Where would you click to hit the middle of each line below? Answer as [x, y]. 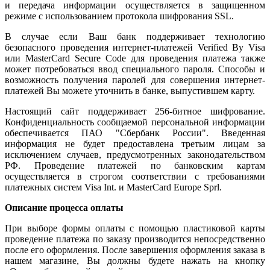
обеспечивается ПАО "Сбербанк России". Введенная [135, 133]
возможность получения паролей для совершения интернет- [135, 80]
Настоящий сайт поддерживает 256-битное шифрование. [135, 111]
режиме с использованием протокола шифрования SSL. [119, 16]
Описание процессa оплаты [64, 207]
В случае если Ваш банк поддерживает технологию [135, 36]
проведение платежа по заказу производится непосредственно [135, 239]
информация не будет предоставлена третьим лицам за [135, 143]
